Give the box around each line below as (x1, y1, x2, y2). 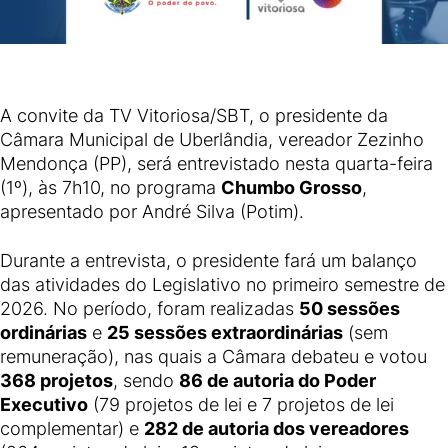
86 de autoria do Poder (179, 369, 376, 391)
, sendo (113, 369, 179, 391)
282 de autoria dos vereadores (144, 417, 409, 439)
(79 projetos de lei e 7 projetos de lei (88, 393, 394, 415)
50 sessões (299, 297, 400, 319)
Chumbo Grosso (221, 176, 362, 198)
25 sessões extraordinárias (107, 321, 343, 343)
